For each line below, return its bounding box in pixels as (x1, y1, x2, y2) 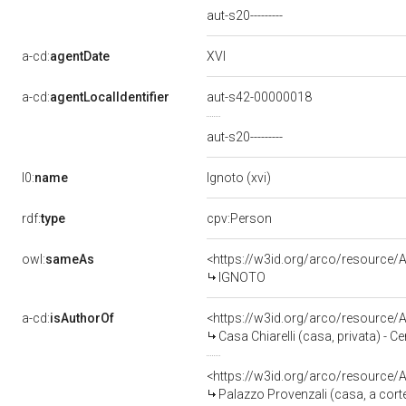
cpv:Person (207, 211, 272, 226)
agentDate (50, 49, 110, 63)
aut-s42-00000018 (207, 90, 314, 104)
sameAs (45, 252, 94, 266)
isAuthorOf (50, 311, 114, 325)
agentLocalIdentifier (50, 90, 169, 104)
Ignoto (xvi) (207, 170, 274, 185)
